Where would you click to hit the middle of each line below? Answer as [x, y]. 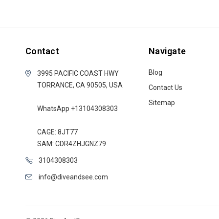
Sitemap [162, 103]
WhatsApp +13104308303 [77, 109]
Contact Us [165, 88]
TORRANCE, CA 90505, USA [80, 85]
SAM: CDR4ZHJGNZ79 [72, 144]
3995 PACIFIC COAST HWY [78, 73]
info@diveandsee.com [73, 177]
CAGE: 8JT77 [57, 132]
